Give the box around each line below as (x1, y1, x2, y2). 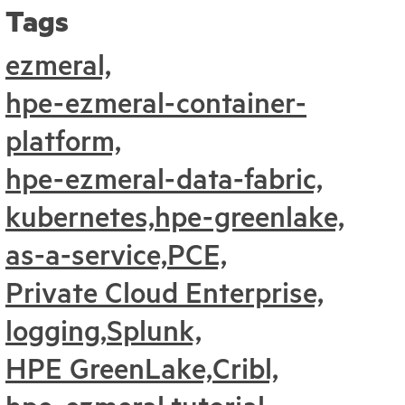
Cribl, (212, 352, 278, 385)
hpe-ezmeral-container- (5, 86, 306, 119)
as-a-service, (5, 238, 167, 271)
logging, (5, 314, 107, 347)
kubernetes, (5, 200, 155, 233)
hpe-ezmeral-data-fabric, (5, 162, 323, 195)
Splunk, (107, 314, 202, 347)
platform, (5, 124, 121, 157)
